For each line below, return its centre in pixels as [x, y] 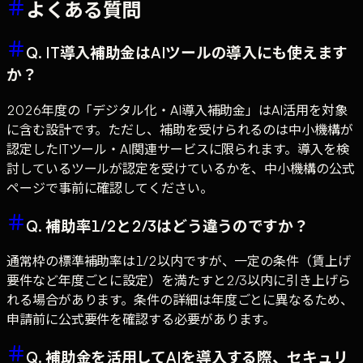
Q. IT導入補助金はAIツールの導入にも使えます [187, 53]
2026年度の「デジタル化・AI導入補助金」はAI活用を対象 [177, 111]
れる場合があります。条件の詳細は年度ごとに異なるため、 [180, 300]
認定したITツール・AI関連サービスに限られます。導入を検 [178, 149]
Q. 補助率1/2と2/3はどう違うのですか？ [167, 225]
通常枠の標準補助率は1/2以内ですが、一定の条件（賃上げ [179, 261]
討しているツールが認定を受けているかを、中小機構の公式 [181, 169]
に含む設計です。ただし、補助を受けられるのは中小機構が [180, 130]
